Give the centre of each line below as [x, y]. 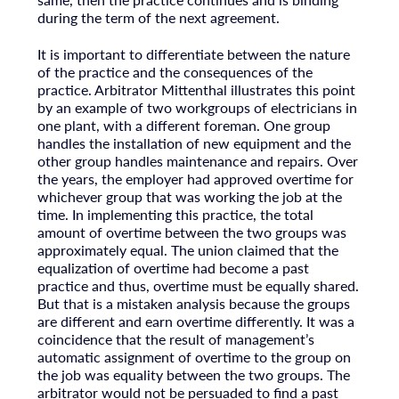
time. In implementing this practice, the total [175, 214]
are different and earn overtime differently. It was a [195, 321]
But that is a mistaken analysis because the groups [193, 303]
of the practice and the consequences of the [175, 71]
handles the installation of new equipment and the [194, 142]
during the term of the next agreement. [158, 18]
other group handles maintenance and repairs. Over [197, 160]
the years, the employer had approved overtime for [195, 178]
